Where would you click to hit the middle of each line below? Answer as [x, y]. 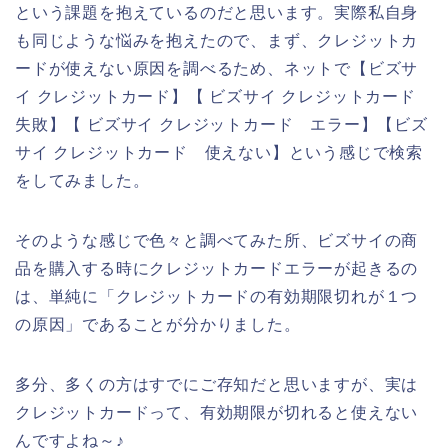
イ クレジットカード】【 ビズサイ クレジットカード [224, 97]
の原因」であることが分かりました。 [158, 325]
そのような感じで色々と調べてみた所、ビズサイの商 [217, 241]
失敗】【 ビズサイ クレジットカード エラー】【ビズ [221, 125]
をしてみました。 [82, 181]
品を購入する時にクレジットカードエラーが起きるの [217, 269]
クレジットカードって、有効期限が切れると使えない [217, 413]
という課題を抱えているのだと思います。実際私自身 [217, 13]
